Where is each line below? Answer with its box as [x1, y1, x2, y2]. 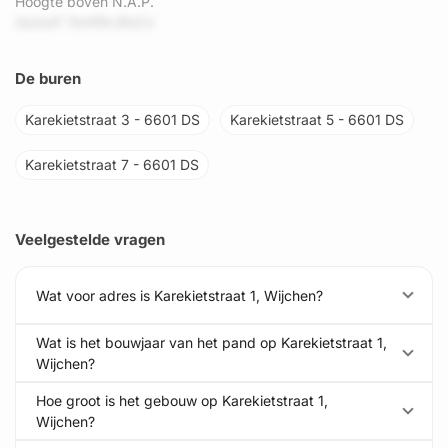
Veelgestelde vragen [15, 230, 165, 249]
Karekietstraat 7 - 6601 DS [25, 156, 199, 173]
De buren [15, 69, 81, 88]
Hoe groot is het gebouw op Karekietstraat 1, [36, 392, 328, 409]
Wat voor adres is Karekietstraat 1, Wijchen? [36, 286, 323, 304]
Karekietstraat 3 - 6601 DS [25, 111, 200, 128]
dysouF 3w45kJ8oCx [15, 13, 155, 30]
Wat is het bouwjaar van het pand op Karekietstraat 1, [36, 334, 387, 351]
